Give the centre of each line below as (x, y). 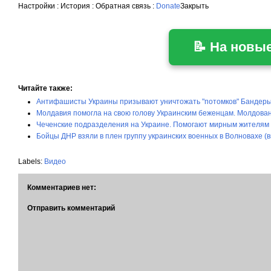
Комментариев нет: (62, 188)
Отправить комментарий (71, 208)
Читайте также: (45, 88)
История (75, 6)
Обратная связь (123, 6)
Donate (168, 6)
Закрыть (194, 6)
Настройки (37, 6)
